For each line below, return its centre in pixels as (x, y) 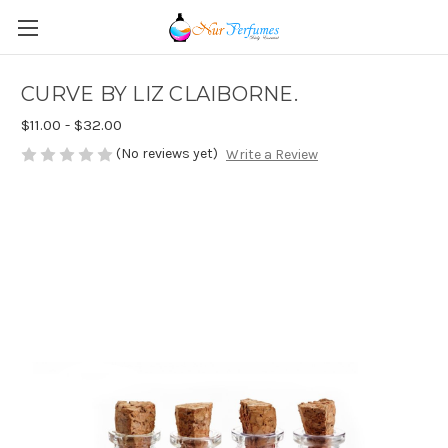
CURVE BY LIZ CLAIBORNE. (159, 94)
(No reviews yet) (167, 153)
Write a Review (271, 155)
